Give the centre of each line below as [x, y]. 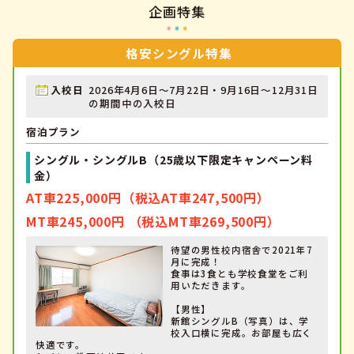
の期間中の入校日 [132, 103]
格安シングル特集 [179, 53]
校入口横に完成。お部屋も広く [242, 333]
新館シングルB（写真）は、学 [240, 321]
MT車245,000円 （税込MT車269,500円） [153, 221]
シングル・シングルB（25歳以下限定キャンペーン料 [173, 160]
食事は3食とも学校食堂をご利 [240, 273]
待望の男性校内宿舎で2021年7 [242, 250]
